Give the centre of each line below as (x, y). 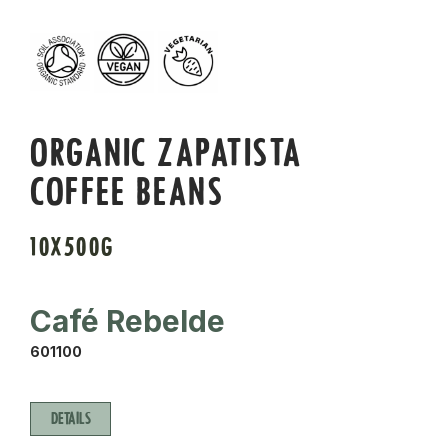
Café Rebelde (127, 321)
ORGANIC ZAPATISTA (166, 153)
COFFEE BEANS (127, 192)
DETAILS (71, 419)
